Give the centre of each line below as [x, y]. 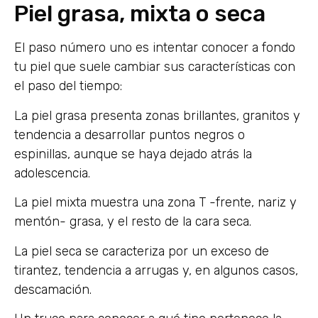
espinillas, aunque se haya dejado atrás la [133, 154]
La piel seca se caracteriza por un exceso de [142, 251]
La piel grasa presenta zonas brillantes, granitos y [157, 115]
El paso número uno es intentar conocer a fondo [155, 48]
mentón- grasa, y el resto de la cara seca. [133, 222]
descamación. [53, 289]
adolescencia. [52, 173]
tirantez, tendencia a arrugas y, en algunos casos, [156, 270]
